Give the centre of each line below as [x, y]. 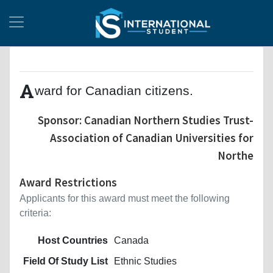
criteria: [35, 213]
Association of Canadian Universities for [152, 137]
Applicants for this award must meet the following [125, 198]
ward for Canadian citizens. [114, 90]
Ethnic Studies [145, 261]
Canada [131, 240]
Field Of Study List [66, 261]
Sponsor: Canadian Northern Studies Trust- [146, 120]
